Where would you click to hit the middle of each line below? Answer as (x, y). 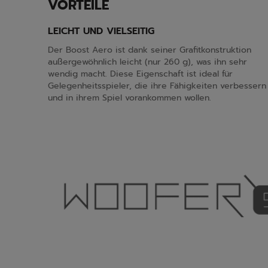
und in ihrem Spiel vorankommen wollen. (130, 98)
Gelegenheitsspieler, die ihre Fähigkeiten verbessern (157, 86)
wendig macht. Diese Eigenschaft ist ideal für (140, 74)
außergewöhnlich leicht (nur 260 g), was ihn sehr (147, 62)
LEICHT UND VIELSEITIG (101, 31)
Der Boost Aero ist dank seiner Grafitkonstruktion (150, 50)
